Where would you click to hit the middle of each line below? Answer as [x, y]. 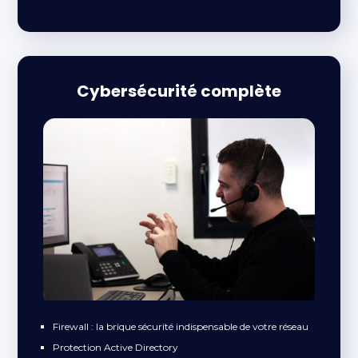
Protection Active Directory [116, 348]
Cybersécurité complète [179, 91]
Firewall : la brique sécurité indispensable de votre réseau [181, 327]
